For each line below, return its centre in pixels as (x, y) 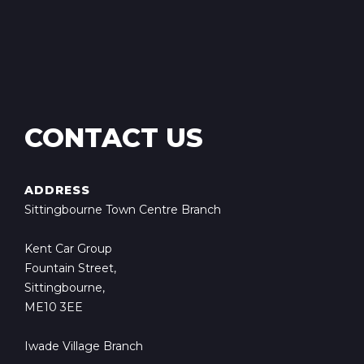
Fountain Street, (70, 268)
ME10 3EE (54, 307)
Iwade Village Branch (84, 346)
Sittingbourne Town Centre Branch (123, 210)
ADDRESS (57, 190)
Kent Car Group (68, 249)
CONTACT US (114, 138)
